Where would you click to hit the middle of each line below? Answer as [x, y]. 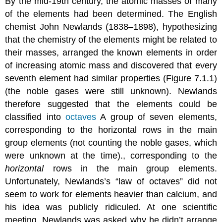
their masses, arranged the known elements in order [111, 52]
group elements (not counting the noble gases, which [111, 142]
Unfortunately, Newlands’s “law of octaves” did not [111, 181]
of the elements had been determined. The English [111, 14]
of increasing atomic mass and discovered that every [111, 65]
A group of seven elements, [157, 117]
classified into [35, 117]
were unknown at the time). [64, 155]
